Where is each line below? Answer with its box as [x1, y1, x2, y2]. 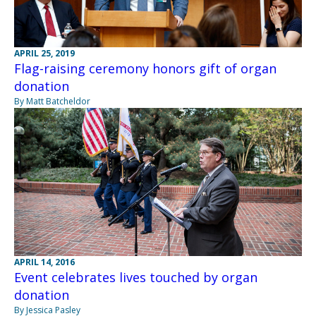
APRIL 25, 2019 [14, 47, 75, 59]
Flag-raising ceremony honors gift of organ [14, 59, 276, 77]
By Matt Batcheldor [14, 95, 90, 107]
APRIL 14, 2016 [14, 256, 75, 269]
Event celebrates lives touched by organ [14, 269, 257, 286]
